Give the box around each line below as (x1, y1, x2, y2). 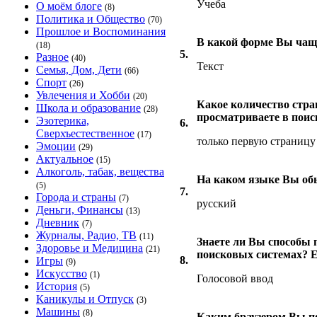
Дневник (36, 217, 79, 229)
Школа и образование (36, 102, 141, 114)
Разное (36, 51, 69, 63)
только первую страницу (197, 135, 316, 147)
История (36, 280, 77, 292)
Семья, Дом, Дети (36, 64, 122, 76)
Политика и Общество (36, 13, 145, 25)
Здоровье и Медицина (36, 242, 143, 254)
